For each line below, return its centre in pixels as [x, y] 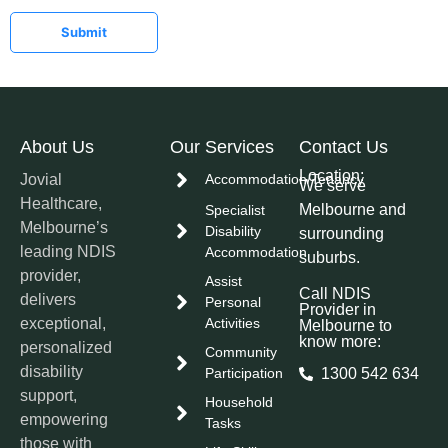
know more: [339, 341]
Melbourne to [345, 325]
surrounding [341, 233]
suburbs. [329, 257]
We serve [332, 185]
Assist [223, 280]
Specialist [234, 209]
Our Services [221, 146]
